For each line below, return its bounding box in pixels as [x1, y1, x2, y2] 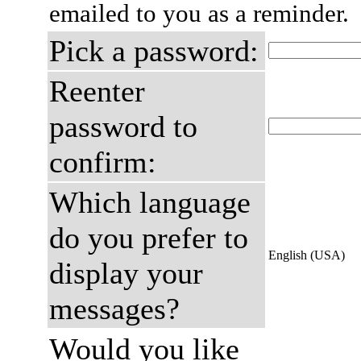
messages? [49, 292, 180, 326]
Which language [49, 185, 251, 219]
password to [49, 110, 197, 143]
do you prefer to [49, 221, 248, 255]
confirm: [49, 145, 156, 179]
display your [49, 256, 203, 290]
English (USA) [268, 248, 345, 262]
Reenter [49, 74, 145, 108]
